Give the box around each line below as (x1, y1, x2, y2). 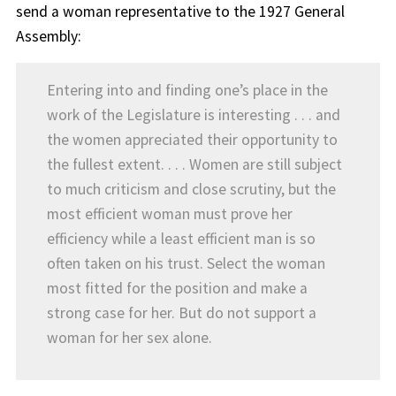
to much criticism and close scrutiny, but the (46, 179, 336, 200)
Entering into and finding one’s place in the (46, 80, 328, 101)
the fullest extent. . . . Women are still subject (46, 155, 342, 175)
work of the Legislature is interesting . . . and (46, 105, 340, 126)
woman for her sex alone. (46, 328, 212, 348)
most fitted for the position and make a (46, 278, 308, 299)
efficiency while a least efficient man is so (46, 229, 316, 249)
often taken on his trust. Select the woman (46, 254, 325, 274)
